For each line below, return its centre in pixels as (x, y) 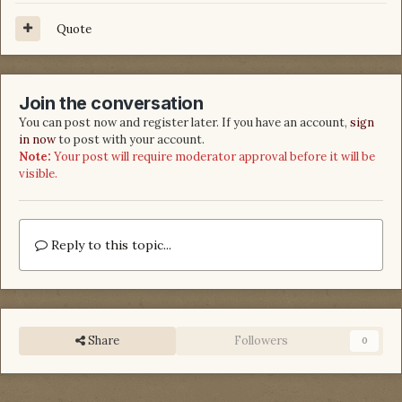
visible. (38, 173)
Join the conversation (111, 103)
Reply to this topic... (109, 245)
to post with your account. (130, 139)
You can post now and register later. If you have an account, (184, 122)
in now (37, 139)
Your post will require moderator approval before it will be (213, 156)
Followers (262, 340)
